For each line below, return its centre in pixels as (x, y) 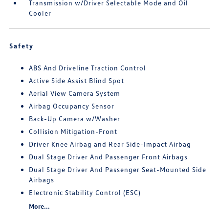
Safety (22, 46)
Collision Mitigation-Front (73, 131)
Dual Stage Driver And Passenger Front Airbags (109, 157)
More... (40, 206)
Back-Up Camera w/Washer (75, 119)
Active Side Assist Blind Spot (77, 80)
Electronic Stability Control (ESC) (85, 192)
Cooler (40, 13)
